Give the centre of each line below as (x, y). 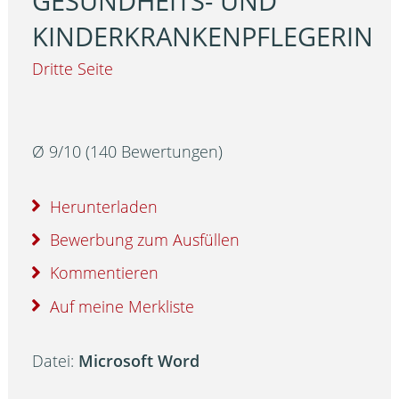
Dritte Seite (73, 69)
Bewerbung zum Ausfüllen (145, 239)
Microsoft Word (139, 361)
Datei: (56, 361)
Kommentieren (105, 273)
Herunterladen (104, 206)
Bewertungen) (170, 152)
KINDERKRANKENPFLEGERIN (203, 37)
